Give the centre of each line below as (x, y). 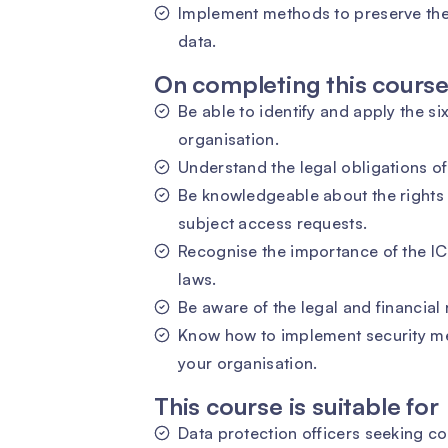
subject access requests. (273, 223)
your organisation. (248, 363)
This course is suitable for (296, 406)
